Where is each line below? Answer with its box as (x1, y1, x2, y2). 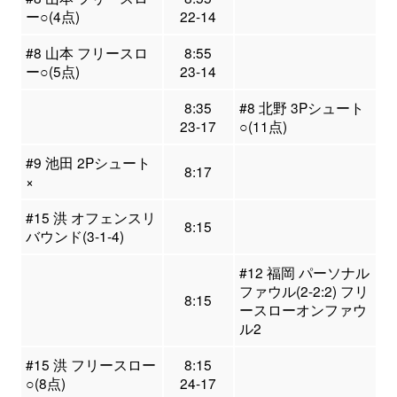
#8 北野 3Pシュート (238, 97, 364, 118)
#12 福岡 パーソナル (238, 262, 370, 283)
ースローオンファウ (238, 300, 367, 320)
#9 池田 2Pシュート (25, 152, 151, 173)
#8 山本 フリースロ (25, 43, 148, 63)
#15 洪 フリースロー (25, 354, 156, 375)
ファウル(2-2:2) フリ (238, 281, 369, 301)
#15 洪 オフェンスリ (25, 207, 156, 228)
